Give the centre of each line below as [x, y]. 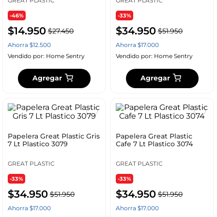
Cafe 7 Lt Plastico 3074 [154, 144]
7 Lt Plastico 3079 [38, 144]
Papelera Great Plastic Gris [54, 136]
